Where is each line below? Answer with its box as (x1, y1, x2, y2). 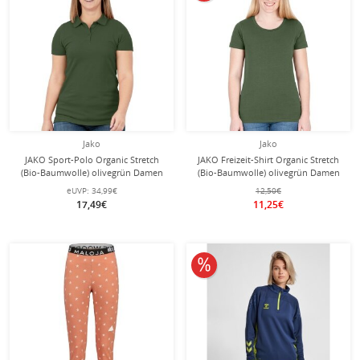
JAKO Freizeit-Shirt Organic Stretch (198, 153, 339, 166)
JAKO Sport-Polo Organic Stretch (24, 153, 159, 166)
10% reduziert (203, 256, 279, 271)
